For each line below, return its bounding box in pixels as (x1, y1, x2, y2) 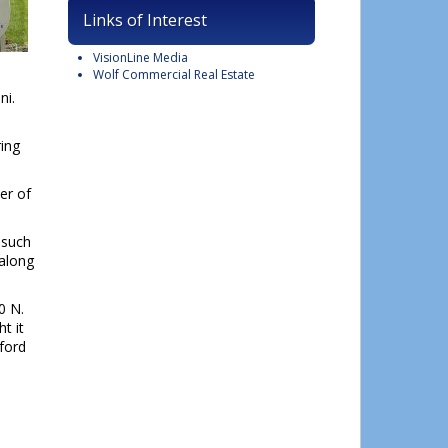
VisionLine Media (93, 49, 188, 66)
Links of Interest (83, 9, 207, 31)
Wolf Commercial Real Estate (93, 66, 255, 83)
